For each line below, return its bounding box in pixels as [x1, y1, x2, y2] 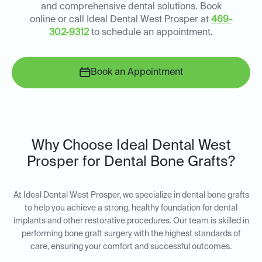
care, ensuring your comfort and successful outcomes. [30, 243, 232, 251]
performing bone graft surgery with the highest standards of [22, 230, 240, 239]
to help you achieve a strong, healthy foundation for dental [25, 204, 237, 213]
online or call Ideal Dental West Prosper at [30, 15, 211, 25]
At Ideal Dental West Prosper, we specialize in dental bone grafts [13, 191, 249, 200]
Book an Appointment [90, 68, 183, 78]
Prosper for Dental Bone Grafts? [27, 155, 235, 170]
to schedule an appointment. [89, 28, 213, 38]
